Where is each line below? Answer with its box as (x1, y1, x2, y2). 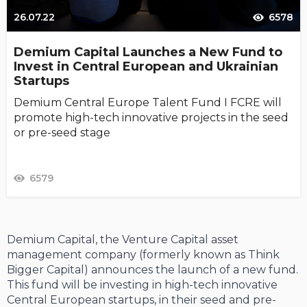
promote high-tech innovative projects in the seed (14, 111, 288, 125)
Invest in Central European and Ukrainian (14, 59, 278, 75)
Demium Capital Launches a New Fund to (14, 45, 282, 60)
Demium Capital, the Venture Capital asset (7, 233, 238, 247)
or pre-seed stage (14, 126, 110, 140)
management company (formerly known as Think (7, 248, 280, 262)
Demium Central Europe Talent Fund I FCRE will (14, 96, 282, 110)
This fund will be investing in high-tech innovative (7, 278, 278, 292)
